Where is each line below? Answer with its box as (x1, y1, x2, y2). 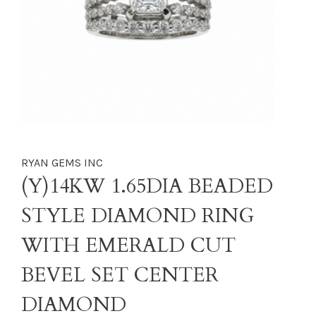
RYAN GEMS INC (21, 156, 103, 169)
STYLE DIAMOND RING (21, 202, 254, 229)
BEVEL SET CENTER (21, 262, 219, 288)
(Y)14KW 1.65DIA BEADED (21, 173, 273, 200)
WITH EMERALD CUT (21, 232, 236, 259)
